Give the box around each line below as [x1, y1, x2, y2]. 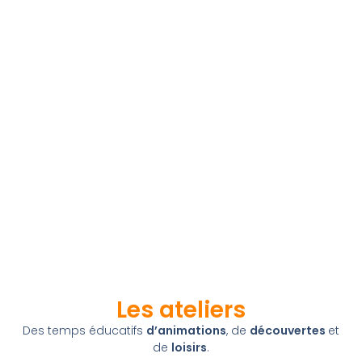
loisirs [171, 339, 207, 356]
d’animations [146, 322, 226, 339]
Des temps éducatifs [23, 322, 146, 339]
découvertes [250, 322, 328, 339]
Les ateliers [116, 294, 246, 326]
